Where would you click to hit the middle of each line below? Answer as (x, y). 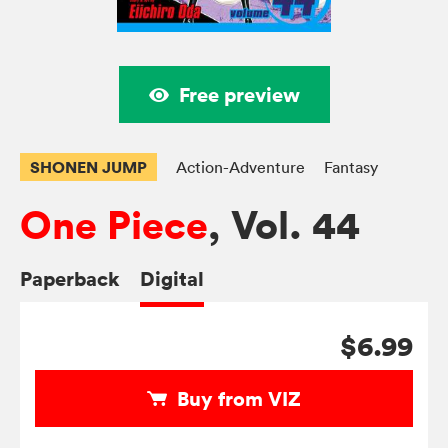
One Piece (114, 226)
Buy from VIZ (239, 399)
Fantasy (351, 167)
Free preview (239, 95)
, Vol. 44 (284, 226)
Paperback (70, 279)
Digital (172, 279)
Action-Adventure (240, 167)
